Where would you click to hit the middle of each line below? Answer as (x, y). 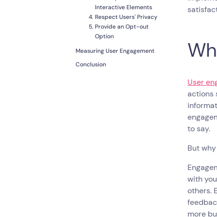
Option (104, 37)
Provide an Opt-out (122, 27)
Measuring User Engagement (115, 51)
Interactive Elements (124, 8)
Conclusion (91, 65)
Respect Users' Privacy (126, 17)
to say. (199, 129)
